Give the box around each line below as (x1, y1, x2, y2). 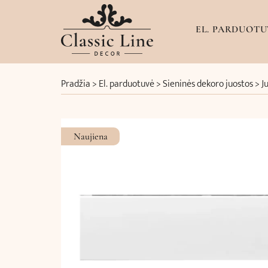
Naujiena (73, 130, 108, 142)
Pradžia (61, 76, 90, 92)
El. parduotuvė (99, 76, 154, 92)
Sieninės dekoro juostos (163, 76, 253, 92)
